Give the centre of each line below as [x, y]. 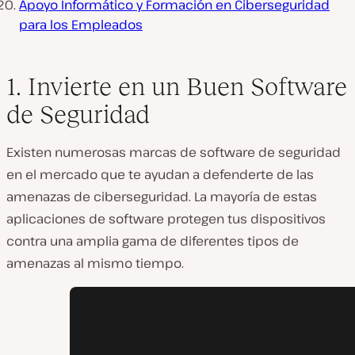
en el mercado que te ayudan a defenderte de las [160, 175]
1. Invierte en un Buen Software [177, 87]
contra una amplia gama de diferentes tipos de [153, 241]
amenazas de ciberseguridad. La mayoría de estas [162, 197]
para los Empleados [81, 25]
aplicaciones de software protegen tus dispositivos [166, 219]
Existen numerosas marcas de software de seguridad [174, 153]
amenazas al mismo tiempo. [95, 263]
